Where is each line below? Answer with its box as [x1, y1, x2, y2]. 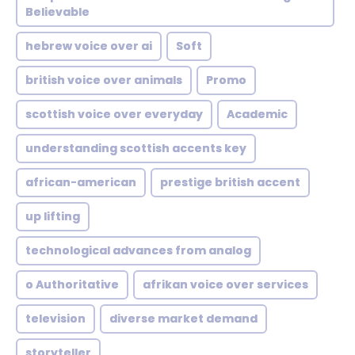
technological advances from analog [25, 242, 251, 258]
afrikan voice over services [143, 277, 308, 292]
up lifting [25, 208, 80, 224]
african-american [25, 174, 136, 190]
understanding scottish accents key [25, 140, 246, 156]
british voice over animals [25, 72, 182, 88]
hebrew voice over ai [25, 38, 152, 54]
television [25, 311, 86, 326]
